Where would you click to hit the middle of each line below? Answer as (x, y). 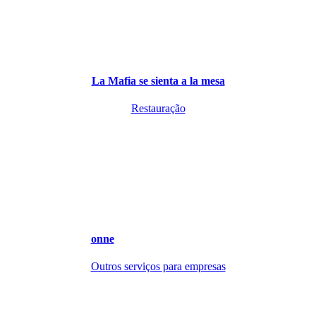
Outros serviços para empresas (158, 267)
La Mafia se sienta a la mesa (158, 80)
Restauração (158, 108)
